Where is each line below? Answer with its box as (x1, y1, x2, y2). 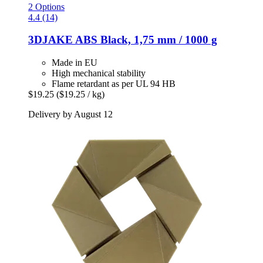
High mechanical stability (52, 68, 146, 79)
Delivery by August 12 (28, 109, 113, 120)
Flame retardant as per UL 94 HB (52, 79, 176, 89)
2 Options (28, 1, 65, 12)
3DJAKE (28, 33, 73, 46)
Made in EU (52, 58, 97, 68)
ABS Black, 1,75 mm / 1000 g (73, 33, 217, 46)
